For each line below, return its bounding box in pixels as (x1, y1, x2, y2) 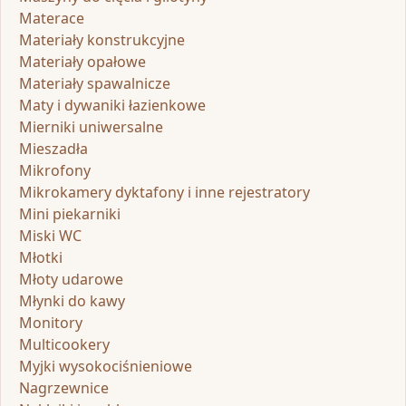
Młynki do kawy (19, 290, 125, 311)
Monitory (19, 312, 82, 333)
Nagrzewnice (19, 377, 109, 398)
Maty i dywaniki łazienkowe (19, 94, 206, 115)
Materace (19, 7, 84, 28)
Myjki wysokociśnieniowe (19, 355, 192, 376)
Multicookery (19, 333, 110, 354)
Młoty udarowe (19, 268, 123, 289)
